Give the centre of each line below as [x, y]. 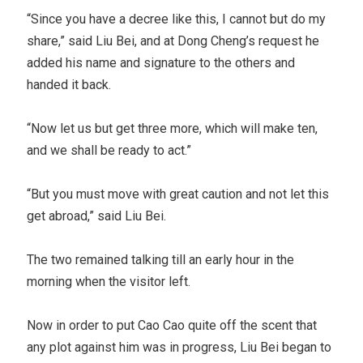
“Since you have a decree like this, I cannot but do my [177, 19]
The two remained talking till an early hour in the [161, 259]
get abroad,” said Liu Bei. [97, 216]
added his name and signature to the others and [161, 62]
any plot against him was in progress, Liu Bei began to [179, 347]
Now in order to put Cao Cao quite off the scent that [172, 325]
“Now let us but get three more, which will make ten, [173, 128]
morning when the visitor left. [109, 281]
